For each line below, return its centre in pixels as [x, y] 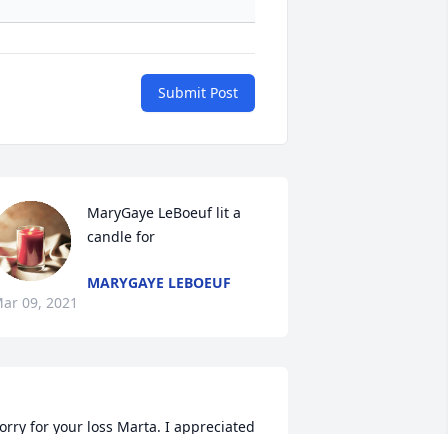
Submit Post [198, 93]
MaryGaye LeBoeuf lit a [163, 213]
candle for [120, 237]
